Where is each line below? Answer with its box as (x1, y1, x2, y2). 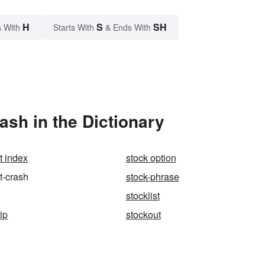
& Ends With (103, 21, 153, 33)
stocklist (125, 188, 160, 202)
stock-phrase (125, 169, 179, 183)
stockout (125, 207, 161, 221)
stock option (125, 150, 176, 164)
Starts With (53, 21, 96, 33)
